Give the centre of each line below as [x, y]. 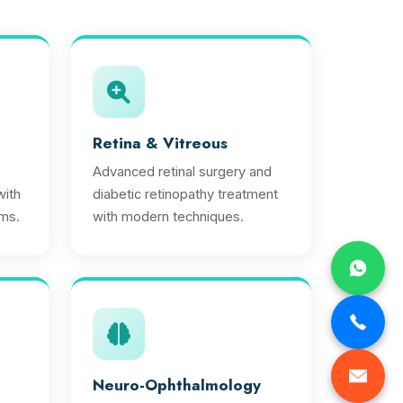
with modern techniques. [168, 217]
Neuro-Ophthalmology [177, 385]
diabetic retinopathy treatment [185, 194]
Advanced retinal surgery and [182, 172]
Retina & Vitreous [160, 143]
